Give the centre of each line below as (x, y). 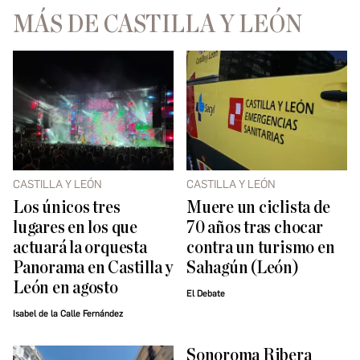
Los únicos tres (67, 207)
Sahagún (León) (243, 268)
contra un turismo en (261, 247)
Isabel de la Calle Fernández (68, 313)
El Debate (206, 293)
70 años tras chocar (255, 227)
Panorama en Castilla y (93, 268)
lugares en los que (75, 227)
